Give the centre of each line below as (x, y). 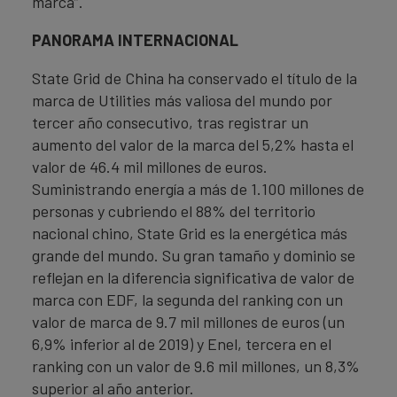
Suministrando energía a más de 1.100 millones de (198, 189)
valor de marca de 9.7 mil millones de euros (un (188, 322)
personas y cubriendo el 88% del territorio (174, 211)
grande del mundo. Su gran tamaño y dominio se (194, 255)
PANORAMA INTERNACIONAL (135, 40)
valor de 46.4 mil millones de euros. (150, 167)
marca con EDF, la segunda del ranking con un (187, 300)
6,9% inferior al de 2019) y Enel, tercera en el (182, 344)
